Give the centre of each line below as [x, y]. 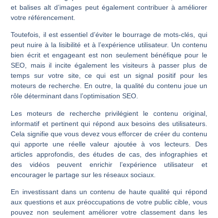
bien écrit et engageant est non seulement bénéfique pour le [109, 55]
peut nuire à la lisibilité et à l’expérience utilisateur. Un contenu [109, 45]
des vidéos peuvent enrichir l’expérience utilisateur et [109, 164]
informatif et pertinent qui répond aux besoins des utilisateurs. [109, 123]
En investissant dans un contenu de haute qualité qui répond [109, 192]
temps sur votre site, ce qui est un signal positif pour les [109, 76]
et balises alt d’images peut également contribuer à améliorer [109, 7]
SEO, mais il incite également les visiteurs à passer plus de [109, 65]
